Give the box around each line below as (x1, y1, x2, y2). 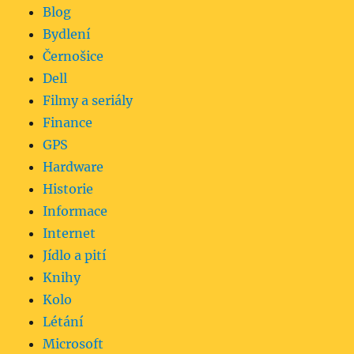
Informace (43, 202, 108, 219)
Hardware (43, 158, 104, 175)
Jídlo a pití (43, 247, 107, 263)
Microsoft (43, 335, 104, 352)
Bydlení (43, 25, 91, 42)
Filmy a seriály (43, 92, 134, 108)
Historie (43, 180, 94, 197)
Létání (43, 313, 84, 330)
